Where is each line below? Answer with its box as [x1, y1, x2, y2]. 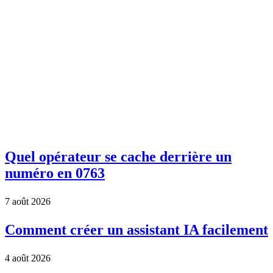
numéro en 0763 [5, 165, 105, 181]
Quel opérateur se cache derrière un [5, 148, 232, 165]
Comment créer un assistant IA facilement [5, 221, 268, 238]
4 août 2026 [5, 252, 51, 263]
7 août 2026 [5, 196, 51, 207]
